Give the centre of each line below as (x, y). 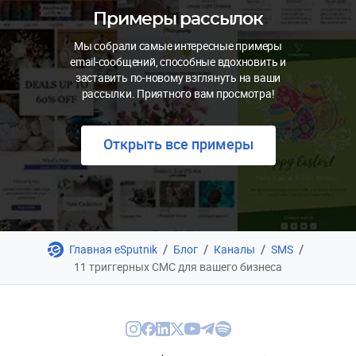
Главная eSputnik (113, 249)
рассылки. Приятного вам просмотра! (178, 93)
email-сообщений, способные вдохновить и (178, 61)
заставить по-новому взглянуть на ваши (178, 77)
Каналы (234, 249)
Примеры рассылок (178, 19)
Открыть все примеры (178, 143)
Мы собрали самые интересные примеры (178, 45)
